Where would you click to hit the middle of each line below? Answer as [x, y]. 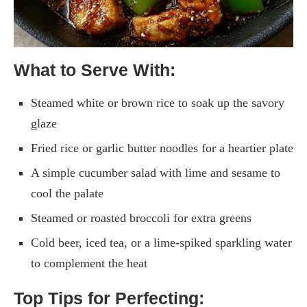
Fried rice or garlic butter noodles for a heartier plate [162, 148]
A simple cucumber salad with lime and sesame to [156, 172]
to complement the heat [89, 263]
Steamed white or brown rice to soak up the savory [158, 102]
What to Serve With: [95, 70]
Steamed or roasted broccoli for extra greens [141, 218]
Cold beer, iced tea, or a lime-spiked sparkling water [161, 242]
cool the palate [67, 193]
